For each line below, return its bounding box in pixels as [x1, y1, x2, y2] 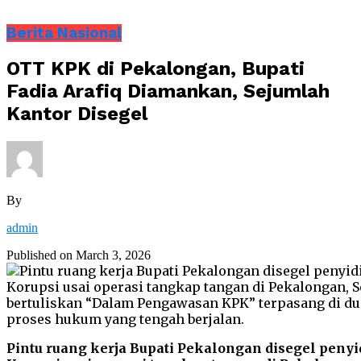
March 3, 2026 [76, 248, 151, 263]
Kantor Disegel [6, 102, 147, 126]
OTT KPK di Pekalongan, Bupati [6, 57, 305, 81]
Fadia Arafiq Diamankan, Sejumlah [6, 80, 330, 103]
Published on [6, 248, 73, 263]
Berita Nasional [6, 23, 122, 42]
